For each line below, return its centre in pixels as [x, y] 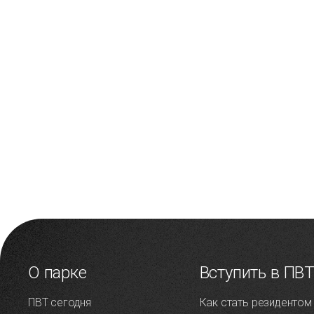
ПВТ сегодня [60, 303]
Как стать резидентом [255, 303]
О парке [57, 273]
